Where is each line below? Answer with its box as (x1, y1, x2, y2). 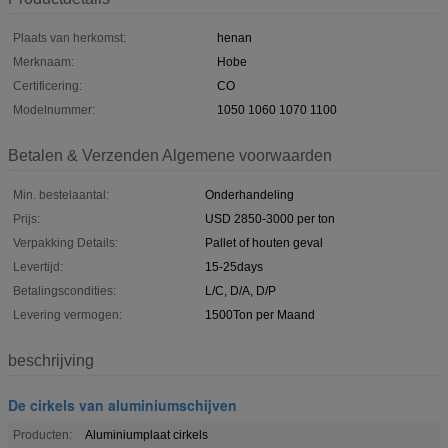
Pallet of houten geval (205, 235, 323, 250)
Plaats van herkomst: (13, 30, 126, 45)
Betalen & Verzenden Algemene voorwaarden (8, 146, 332, 164)
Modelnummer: (13, 102, 95, 117)
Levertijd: (13, 259, 63, 274)
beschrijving (8, 351, 94, 369)
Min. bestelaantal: (13, 187, 109, 202)
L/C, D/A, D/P (205, 283, 276, 298)
